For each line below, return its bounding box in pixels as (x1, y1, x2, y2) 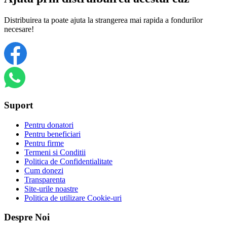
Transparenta (24, 175, 65, 184)
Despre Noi (4, 212, 50, 223)
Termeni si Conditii (24, 147, 86, 157)
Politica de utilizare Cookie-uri (24, 193, 122, 202)
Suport (4, 99, 33, 110)
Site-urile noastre (24, 184, 78, 193)
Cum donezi (24, 166, 63, 175)
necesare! (4, 25, 34, 34)
